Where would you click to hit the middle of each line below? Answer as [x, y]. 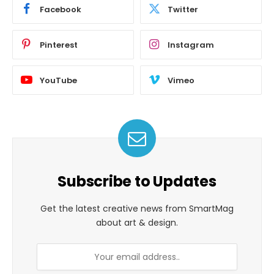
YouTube [58, 80]
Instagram [191, 45]
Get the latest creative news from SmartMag [137, 209]
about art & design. [137, 223]
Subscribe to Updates [137, 182]
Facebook [61, 9]
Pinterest [59, 45]
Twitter [183, 9]
